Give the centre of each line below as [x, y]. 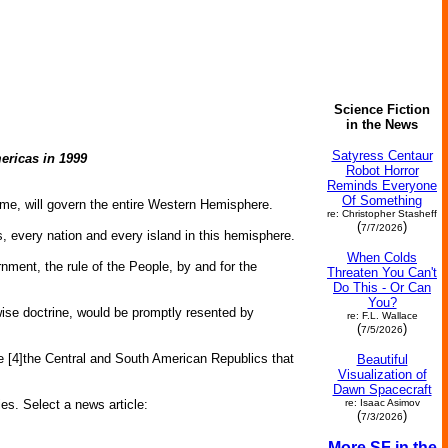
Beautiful [382, 359]
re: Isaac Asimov [382, 402]
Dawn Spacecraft [382, 389]
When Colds [382, 257]
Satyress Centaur [382, 155]
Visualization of [382, 374]
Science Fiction [382, 109]
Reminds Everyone [382, 185]
